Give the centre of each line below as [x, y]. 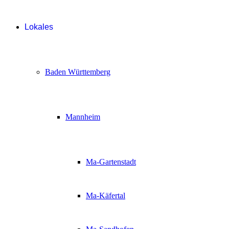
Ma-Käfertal [106, 195]
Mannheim [83, 117]
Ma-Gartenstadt [111, 162]
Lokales [39, 27]
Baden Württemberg [78, 72]
